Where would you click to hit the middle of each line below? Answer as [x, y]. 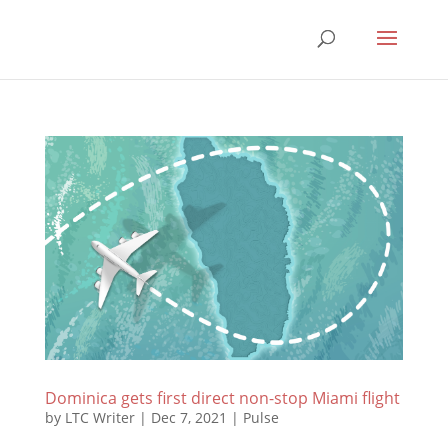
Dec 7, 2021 [188, 417]
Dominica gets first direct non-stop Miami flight [222, 397]
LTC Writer [99, 417]
